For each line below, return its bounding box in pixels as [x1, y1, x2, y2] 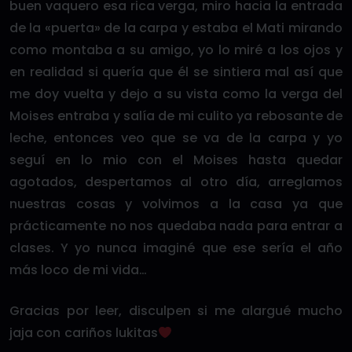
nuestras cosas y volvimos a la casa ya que [9, 195, 343, 213]
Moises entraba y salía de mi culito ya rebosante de [9, 107, 343, 125]
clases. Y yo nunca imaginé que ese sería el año [9, 239, 343, 257]
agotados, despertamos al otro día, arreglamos [9, 173, 343, 191]
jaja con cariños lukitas [9, 324, 158, 342]
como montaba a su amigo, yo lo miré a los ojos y [9, 41, 343, 59]
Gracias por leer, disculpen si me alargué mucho [9, 302, 343, 320]
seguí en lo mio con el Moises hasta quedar [9, 151, 343, 169]
